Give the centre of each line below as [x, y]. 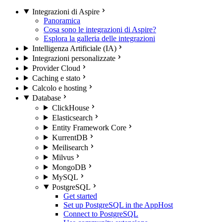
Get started [80, 196]
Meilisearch [70, 147]
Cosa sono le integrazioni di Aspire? [100, 29]
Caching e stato [56, 78]
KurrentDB [70, 137]
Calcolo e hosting [59, 88]
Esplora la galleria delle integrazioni [99, 38]
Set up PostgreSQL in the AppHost [118, 205]
